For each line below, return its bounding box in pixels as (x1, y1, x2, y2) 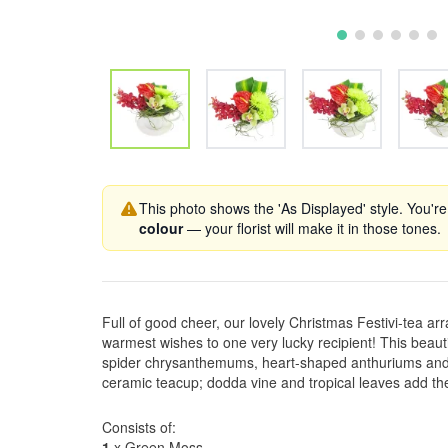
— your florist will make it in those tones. (183, 218, 441, 238)
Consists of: (102, 417, 176, 437)
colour (139, 218, 183, 238)
